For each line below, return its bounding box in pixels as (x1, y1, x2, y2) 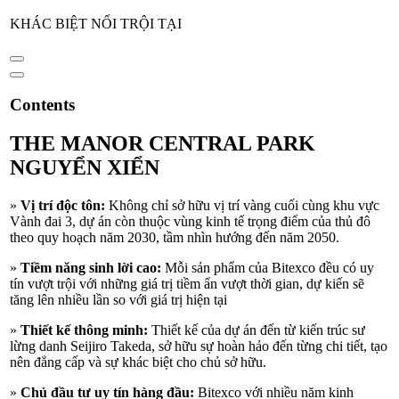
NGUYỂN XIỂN (10, 156, 165, 180)
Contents (10, 94, 75, 114)
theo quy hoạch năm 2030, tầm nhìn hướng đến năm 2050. (10, 230, 343, 246)
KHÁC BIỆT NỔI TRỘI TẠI (10, 15, 185, 31)
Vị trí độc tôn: (20, 198, 105, 214)
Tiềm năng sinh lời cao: (20, 260, 161, 276)
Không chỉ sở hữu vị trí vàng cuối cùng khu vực (105, 198, 379, 214)
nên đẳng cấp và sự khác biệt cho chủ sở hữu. (10, 354, 266, 370)
